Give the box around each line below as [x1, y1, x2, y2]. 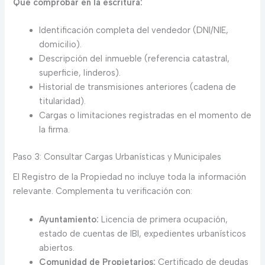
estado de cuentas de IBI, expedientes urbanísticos [39, 228, 247, 239]
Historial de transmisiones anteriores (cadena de [39, 82, 237, 93]
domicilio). [39, 39, 82, 50]
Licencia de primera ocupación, [99, 214, 228, 225]
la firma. [39, 124, 70, 135]
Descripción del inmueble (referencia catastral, [39, 53, 230, 64]
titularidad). [39, 96, 86, 107]
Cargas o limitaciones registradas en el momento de [39, 110, 252, 121]
